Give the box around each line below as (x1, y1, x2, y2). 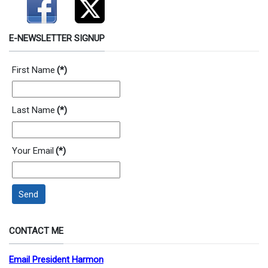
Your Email (12, 145, 54, 156)
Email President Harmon (9, 254, 103, 266)
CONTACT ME (9, 226, 63, 237)
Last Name (12, 105, 55, 116)
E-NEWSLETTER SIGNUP (9, 32, 105, 44)
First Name (12, 64, 55, 75)
